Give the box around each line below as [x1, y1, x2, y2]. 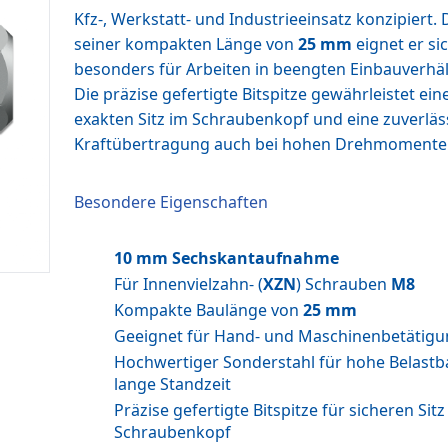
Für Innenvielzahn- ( [114, 273, 263, 295]
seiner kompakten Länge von [74, 33, 298, 55]
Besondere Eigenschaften [74, 191, 268, 213]
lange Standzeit [114, 373, 231, 395]
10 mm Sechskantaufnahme [114, 247, 339, 269]
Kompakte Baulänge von [114, 299, 303, 321]
